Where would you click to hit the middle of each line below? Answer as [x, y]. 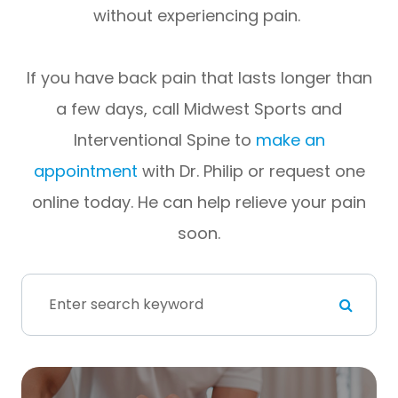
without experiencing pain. [199, 15]
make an [290, 139]
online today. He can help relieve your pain [199, 202]
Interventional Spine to [164, 139]
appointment [88, 171]
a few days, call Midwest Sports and [199, 108]
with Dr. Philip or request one [253, 171]
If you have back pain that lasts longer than [199, 77]
